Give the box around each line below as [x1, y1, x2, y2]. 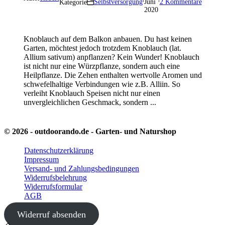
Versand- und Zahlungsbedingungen [24, 164, 139, 173]
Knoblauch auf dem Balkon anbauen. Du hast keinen [23, 34, 192, 43]
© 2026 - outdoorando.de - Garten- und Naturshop [4, 127, 176, 136]
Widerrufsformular [24, 182, 82, 191]
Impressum [24, 155, 59, 164]
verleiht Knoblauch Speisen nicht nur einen [23, 88, 160, 97]
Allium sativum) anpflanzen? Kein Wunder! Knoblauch [23, 52, 199, 61]
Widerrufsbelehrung [24, 173, 87, 182]
